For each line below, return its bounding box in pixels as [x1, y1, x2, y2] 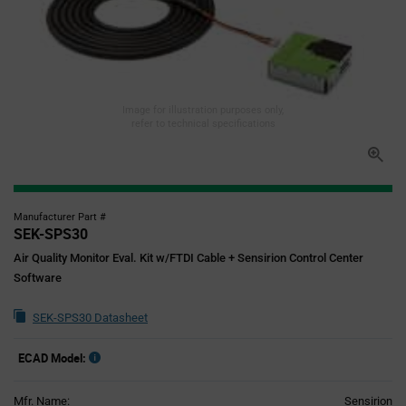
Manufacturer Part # [14, 211, 106, 223]
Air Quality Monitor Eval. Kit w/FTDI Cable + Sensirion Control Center [14, 251, 363, 265]
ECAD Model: [18, 350, 86, 366]
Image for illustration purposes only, [122, 104, 284, 116]
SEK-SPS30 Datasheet [33, 311, 148, 324]
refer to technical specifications [130, 118, 275, 130]
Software [14, 271, 62, 285]
